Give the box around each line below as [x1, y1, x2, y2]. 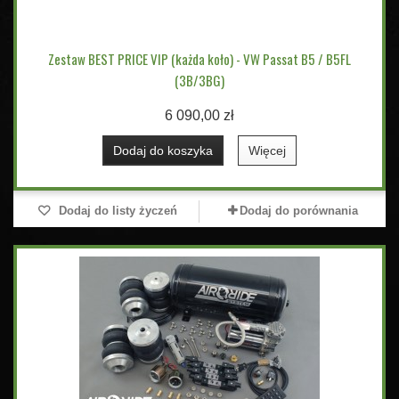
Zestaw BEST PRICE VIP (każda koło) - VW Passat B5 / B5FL [48, 49, 351, 69]
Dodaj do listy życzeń [54, 204, 177, 218]
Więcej [248, 143, 286, 159]
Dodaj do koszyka [113, 143, 213, 159]
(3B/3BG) [175, 70, 224, 91]
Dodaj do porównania [239, 204, 358, 218]
